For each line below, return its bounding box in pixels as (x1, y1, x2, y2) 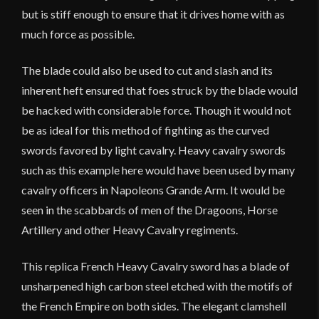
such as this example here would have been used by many (21, 163, 295, 177)
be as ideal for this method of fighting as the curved (21, 123, 269, 137)
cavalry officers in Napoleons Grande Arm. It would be (21, 183, 285, 197)
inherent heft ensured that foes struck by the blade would (21, 83, 298, 97)
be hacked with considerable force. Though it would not (21, 103, 291, 117)
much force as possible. (21, 27, 135, 41)
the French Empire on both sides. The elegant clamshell (21, 299, 286, 313)
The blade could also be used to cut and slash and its (21, 63, 273, 77)
